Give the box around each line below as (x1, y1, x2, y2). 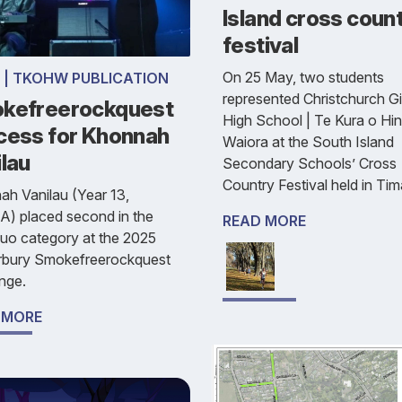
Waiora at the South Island (223, 133, 394, 152)
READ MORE (223, 212, 306, 231)
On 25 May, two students (223, 68, 384, 87)
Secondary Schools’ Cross (223, 154, 397, 173)
